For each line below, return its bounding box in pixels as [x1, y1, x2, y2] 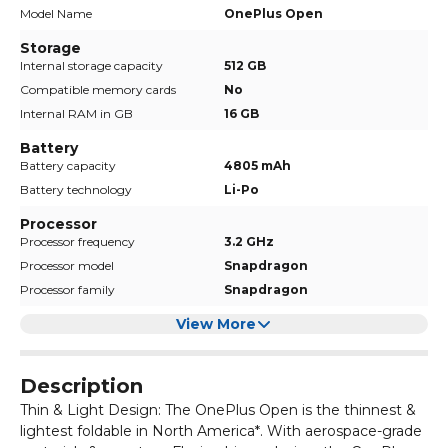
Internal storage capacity [20, 58, 163, 73]
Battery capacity [20, 158, 116, 173]
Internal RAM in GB [20, 106, 133, 121]
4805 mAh [224, 158, 291, 173]
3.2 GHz [224, 234, 274, 249]
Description [20, 374, 143, 398]
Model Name [20, 6, 92, 21]
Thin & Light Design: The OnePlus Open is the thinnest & [20, 401, 416, 419]
